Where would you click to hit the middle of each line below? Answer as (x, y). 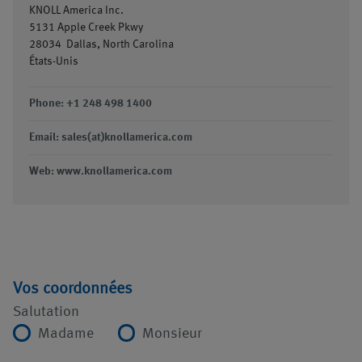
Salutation (46, 312)
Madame (65, 334)
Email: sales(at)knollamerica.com (111, 137)
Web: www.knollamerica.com (101, 171)
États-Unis (54, 61)
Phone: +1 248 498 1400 (90, 103)
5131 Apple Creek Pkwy (86, 27)
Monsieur (173, 334)
